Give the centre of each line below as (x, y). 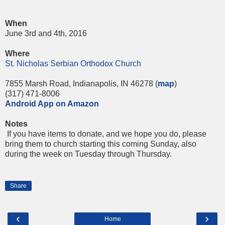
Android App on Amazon (52, 104)
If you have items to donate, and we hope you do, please (107, 134)
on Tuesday (85, 154)
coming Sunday (150, 144)
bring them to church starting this (64, 144)
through (121, 154)
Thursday (153, 154)
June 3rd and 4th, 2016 (46, 34)
